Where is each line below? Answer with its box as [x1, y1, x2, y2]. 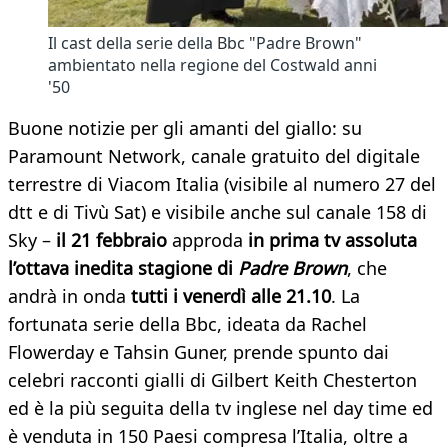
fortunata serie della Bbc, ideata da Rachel [8, 312, 367, 337]
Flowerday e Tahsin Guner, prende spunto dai [8, 340, 389, 365]
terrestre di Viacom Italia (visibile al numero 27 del [8, 172, 436, 197]
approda [167, 228, 248, 253]
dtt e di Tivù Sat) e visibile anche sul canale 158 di [8, 200, 427, 225]
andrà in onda [8, 284, 131, 309]
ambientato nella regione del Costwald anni [48, 54, 377, 77]
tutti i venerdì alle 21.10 [131, 284, 331, 309]
